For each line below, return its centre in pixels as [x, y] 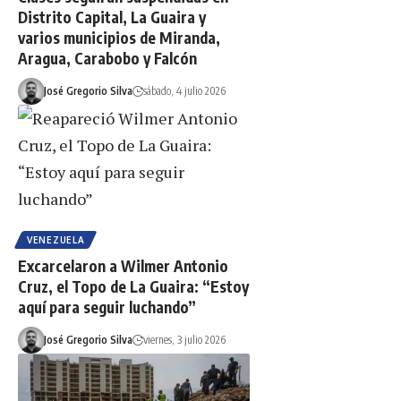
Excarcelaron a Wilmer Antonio [123, 266]
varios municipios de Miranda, [119, 37]
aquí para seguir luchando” [107, 307]
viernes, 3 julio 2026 [184, 340]
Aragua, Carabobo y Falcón [107, 58]
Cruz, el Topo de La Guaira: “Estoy [133, 287]
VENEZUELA [56, 240]
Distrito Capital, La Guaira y [112, 17]
